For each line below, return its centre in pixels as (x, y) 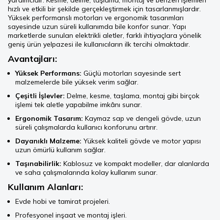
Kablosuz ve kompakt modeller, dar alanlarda (135, 164)
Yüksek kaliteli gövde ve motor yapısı (141, 141)
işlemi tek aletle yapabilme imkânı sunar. (79, 105)
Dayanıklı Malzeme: (48, 141)
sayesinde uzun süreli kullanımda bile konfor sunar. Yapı (97, 27)
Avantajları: (32, 59)
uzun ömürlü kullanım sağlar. (60, 150)
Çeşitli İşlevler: (40, 96)
